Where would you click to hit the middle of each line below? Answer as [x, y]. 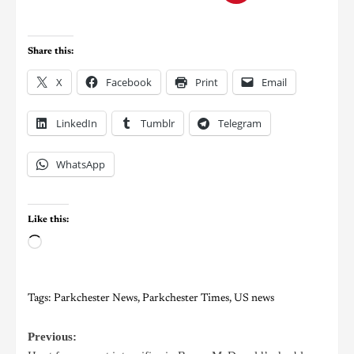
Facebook [129, 82]
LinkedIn [77, 123]
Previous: [52, 336]
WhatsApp [81, 164]
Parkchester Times [186, 298]
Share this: [51, 51]
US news [254, 298]
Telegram [240, 123]
